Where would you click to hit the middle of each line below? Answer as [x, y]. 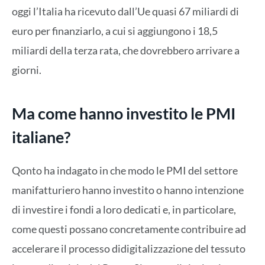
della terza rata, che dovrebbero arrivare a [145, 51]
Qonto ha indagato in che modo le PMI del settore [125, 171]
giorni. [27, 70]
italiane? [41, 137]
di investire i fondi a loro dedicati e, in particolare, [124, 210]
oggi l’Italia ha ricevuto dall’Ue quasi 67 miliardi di [125, 12]
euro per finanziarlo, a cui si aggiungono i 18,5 [115, 31]
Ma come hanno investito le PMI [124, 113]
